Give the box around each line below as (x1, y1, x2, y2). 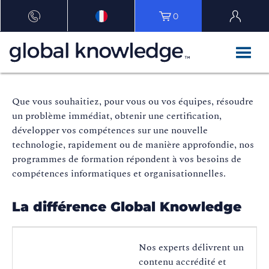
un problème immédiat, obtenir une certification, (12, 109, 222, 124)
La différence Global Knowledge (12, 199, 241, 216)
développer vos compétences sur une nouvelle (12, 123, 208, 138)
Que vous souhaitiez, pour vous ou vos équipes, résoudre (12, 94, 253, 109)
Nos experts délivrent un (139, 240, 244, 255)
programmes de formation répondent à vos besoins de (12, 152, 241, 167)
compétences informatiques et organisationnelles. (12, 166, 226, 181)
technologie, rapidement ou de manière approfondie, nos (12, 138, 254, 153)
